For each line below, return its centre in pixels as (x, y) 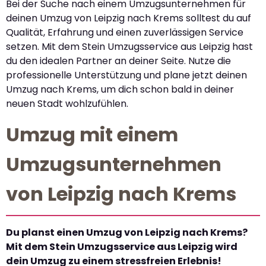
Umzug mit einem (92, 134)
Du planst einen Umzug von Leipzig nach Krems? (127, 232)
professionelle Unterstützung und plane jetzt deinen (126, 75)
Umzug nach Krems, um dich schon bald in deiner (120, 90)
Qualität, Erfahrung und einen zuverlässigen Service (125, 33)
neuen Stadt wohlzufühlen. (67, 104)
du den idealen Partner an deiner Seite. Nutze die (118, 61)
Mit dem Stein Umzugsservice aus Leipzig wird (122, 246)
